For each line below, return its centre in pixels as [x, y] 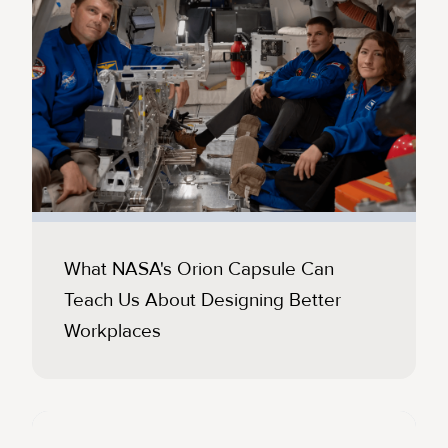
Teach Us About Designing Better [202, 300]
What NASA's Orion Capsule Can [199, 269]
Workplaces [112, 331]
